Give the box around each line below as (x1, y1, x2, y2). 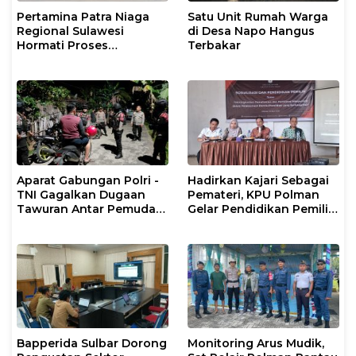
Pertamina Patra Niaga (17, 9, 149, 24)
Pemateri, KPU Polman (188, 187, 319, 202)
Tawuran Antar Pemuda (17, 201, 156, 216)
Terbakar (188, 37, 241, 52)
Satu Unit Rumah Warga (188, 9, 328, 24)
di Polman (17, 80, 76, 95)
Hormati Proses (17, 37, 108, 52)
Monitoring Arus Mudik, (188, 336, 324, 351)
